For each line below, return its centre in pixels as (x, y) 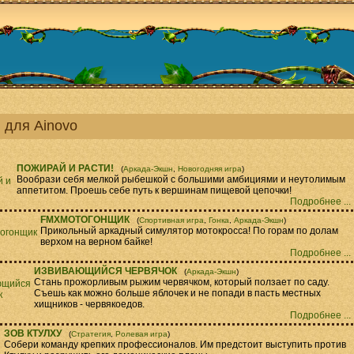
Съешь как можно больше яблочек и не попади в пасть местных (177, 293)
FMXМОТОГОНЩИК (85, 220)
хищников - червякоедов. (89, 304)
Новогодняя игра (210, 169)
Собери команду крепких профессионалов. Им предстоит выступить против (175, 345)
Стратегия (91, 334)
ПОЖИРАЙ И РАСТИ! (65, 168)
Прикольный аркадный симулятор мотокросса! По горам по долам (189, 231)
